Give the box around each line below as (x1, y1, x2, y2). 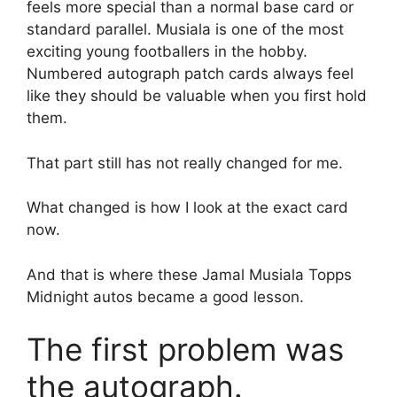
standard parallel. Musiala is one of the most (27, 20, 344, 39)
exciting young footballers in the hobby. (27, 43, 307, 61)
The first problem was (27, 331, 344, 369)
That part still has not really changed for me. (27, 153, 343, 172)
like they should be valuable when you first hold (27, 87, 367, 105)
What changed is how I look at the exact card (27, 198, 348, 217)
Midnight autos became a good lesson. (27, 287, 304, 306)
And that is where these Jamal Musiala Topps (27, 265, 352, 284)
